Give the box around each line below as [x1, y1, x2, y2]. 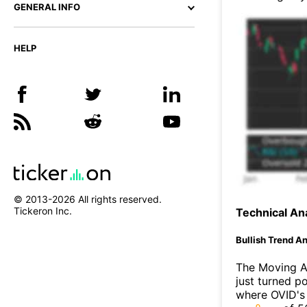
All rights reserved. [75, 193, 162, 206]
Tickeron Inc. [14, 205, 72, 217]
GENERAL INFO [14, 1, 80, 12]
